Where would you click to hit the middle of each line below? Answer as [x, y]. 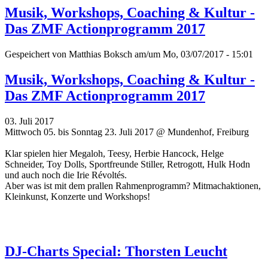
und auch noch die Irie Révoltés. [66, 175]
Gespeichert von [37, 54]
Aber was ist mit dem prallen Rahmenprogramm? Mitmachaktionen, [133, 185]
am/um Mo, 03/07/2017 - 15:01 [193, 54]
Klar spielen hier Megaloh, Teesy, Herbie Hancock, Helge [114, 153]
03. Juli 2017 [29, 121]
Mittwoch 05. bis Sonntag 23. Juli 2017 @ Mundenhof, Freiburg [127, 132]
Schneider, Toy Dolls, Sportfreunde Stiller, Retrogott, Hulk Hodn [127, 164]
